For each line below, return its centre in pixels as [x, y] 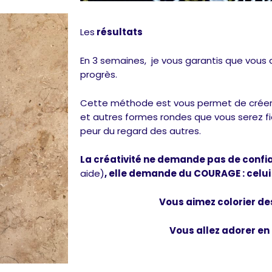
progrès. [99, 74]
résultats [119, 32]
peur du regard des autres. [141, 131]
